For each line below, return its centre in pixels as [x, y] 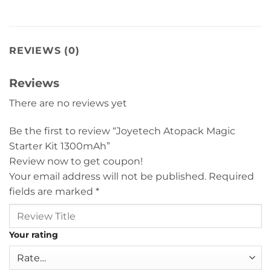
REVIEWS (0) [44, 50]
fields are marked [52, 192]
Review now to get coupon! [76, 162]
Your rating [34, 235]
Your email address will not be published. [108, 177]
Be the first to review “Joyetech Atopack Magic [122, 131]
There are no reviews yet [68, 103]
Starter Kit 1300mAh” [61, 146]
